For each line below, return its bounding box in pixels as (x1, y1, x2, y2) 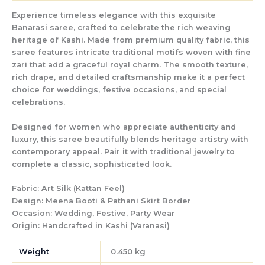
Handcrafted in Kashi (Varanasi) (40, 221, 170, 230)
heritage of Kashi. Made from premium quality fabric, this (12, 35, 250, 45)
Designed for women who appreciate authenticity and (12, 122, 236, 131)
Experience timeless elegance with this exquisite (12, 11, 216, 20)
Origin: (12, 221, 40, 230)
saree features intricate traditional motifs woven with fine (12, 48, 251, 57)
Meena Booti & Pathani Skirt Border (43, 196, 193, 205)
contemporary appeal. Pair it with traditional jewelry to (12, 147, 235, 156)
